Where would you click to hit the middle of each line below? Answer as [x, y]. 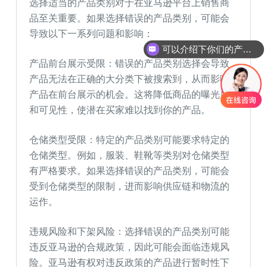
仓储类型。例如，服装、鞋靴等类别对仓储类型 [130, 155]
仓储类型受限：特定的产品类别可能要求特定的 [130, 139]
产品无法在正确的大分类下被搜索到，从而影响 [130, 78]
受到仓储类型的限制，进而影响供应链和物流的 [130, 186]
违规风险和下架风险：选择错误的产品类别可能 [130, 231]
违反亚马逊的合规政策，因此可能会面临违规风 [130, 246]
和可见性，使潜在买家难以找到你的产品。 [120, 109]
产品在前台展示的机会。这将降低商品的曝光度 [130, 94]
